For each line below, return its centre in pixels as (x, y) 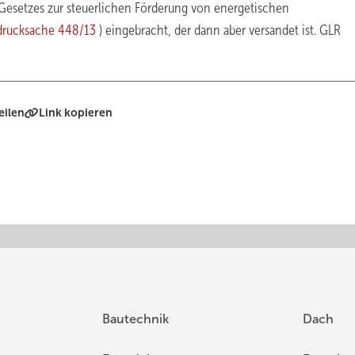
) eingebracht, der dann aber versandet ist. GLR (220, 30)
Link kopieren (76, 113)
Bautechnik (136, 319)
